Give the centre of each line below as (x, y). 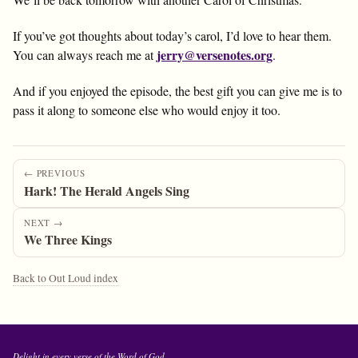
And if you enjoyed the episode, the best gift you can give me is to (177, 90)
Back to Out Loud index (66, 278)
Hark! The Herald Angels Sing (106, 190)
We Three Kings (68, 240)
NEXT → (44, 223)
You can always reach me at (85, 55)
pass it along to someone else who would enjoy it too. (147, 109)
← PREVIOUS (54, 173)
